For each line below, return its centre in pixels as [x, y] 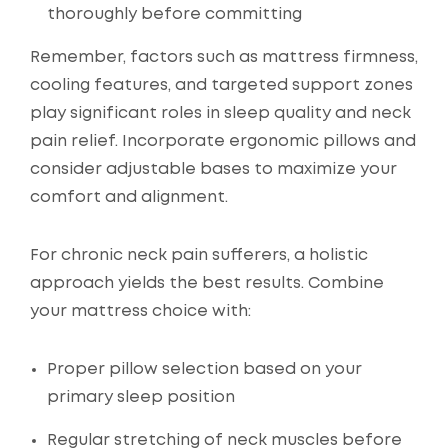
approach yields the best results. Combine [207, 284]
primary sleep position [141, 398]
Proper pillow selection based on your [204, 370]
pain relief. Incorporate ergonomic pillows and [223, 142]
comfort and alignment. [129, 198]
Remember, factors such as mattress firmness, [224, 58]
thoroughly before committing [174, 15]
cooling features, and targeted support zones [221, 86]
